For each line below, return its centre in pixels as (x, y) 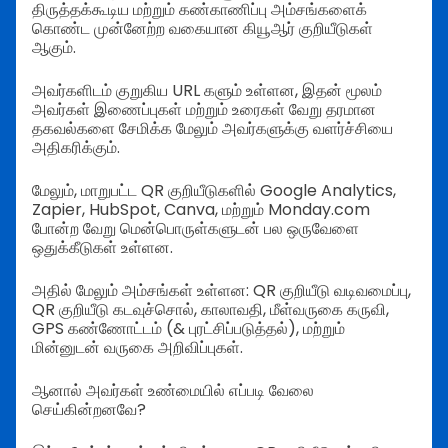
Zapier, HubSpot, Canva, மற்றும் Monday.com (201, 209)
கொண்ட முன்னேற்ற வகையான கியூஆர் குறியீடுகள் (202, 28)
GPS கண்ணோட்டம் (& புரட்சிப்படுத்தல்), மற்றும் (188, 328)
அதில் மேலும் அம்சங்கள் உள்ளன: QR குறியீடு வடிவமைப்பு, (221, 290)
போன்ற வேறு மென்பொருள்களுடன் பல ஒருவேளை (195, 228)
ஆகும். (54, 47)
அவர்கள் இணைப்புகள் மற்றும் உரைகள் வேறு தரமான (204, 109)
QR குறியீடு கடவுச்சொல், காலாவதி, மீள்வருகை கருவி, (210, 309)
